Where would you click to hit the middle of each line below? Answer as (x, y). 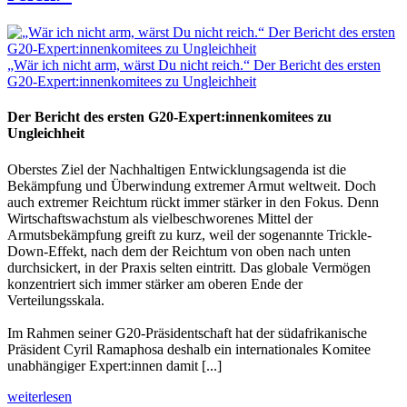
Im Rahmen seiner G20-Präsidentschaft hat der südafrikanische (187, 333)
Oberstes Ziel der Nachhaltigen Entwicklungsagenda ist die (177, 169)
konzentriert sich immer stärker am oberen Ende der (155, 283)
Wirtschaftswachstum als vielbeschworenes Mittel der (160, 218)
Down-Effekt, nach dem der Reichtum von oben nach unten (179, 251)
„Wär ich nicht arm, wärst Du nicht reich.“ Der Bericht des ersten (194, 65)
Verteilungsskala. (56, 300)
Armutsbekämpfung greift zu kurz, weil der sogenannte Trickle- (189, 234)
